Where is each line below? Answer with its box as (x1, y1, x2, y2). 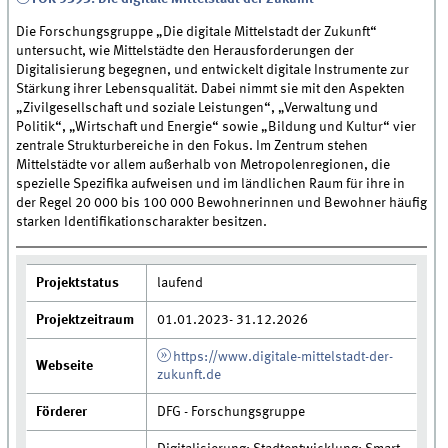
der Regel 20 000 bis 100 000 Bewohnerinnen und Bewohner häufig (16, 195, 428, 210)
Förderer (36, 404, 88, 419)
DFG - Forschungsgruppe (157, 404, 306, 419)
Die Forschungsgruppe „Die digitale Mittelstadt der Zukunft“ (16, 24, 378, 39)
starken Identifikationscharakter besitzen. (16, 214, 268, 229)
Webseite (36, 358, 94, 373)
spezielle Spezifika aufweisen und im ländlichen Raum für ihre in (16, 176, 406, 191)
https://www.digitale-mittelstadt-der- (172, 349, 393, 364)
